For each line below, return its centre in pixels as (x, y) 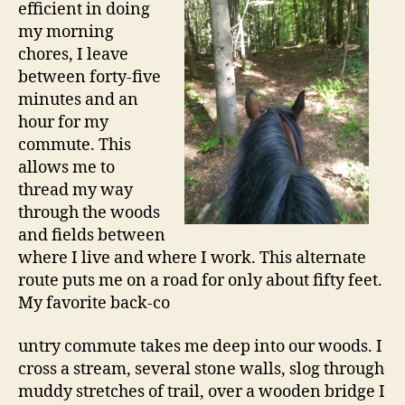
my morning (66, 32)
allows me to (66, 168)
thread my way (75, 190)
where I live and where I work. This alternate (192, 258)
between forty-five (89, 77)
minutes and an (78, 100)
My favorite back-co (94, 303)
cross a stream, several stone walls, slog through (201, 369)
